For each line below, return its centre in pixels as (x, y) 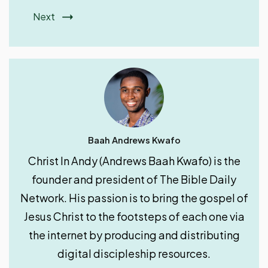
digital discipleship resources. (134, 254)
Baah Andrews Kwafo (134, 140)
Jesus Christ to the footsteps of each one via (134, 217)
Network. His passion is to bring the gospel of (134, 198)
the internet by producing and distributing (134, 235)
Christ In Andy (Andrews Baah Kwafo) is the (134, 161)
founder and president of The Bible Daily (134, 179)
